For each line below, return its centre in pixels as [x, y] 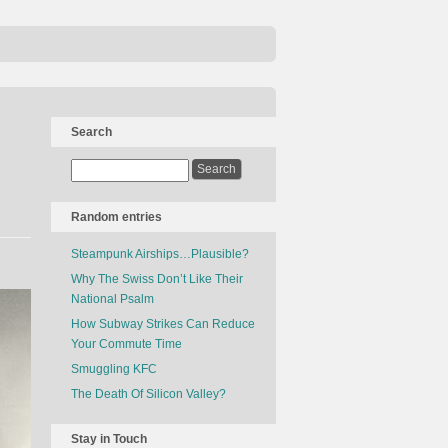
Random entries [116, 217]
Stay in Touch [109, 439]
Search [91, 132]
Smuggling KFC [114, 369]
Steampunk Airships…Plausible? [160, 254]
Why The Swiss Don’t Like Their [157, 279]
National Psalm [112, 299]
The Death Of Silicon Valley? [148, 394]
